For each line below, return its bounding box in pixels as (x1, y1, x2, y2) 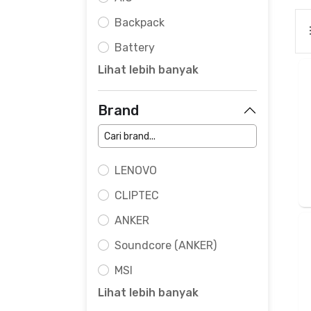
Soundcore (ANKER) (115, 239, 217, 252)
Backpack (115, 16, 165, 29)
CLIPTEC (115, 189, 159, 202)
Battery (115, 41, 155, 54)
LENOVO (115, 164, 157, 177)
